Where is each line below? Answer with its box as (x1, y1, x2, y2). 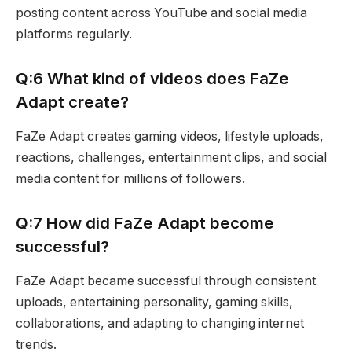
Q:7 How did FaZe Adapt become (16, 212, 274, 233)
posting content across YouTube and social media (16, 5, 307, 21)
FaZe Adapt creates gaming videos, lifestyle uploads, (16, 129, 324, 145)
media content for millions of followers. (16, 171, 245, 187)
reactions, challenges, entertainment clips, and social (16, 150, 327, 166)
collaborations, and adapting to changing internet (16, 316, 304, 332)
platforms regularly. (16, 27, 132, 42)
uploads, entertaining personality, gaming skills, (16, 295, 293, 310)
